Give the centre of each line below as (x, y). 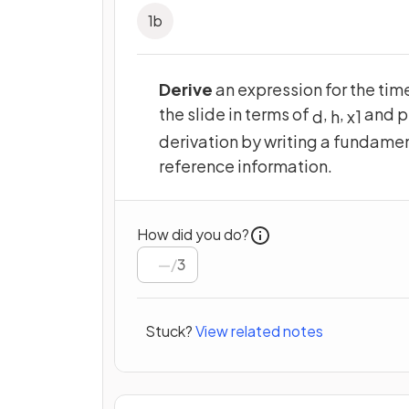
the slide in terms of (236, 114)
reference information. (246, 166)
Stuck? (169, 331)
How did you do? (193, 234)
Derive (187, 89)
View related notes (259, 331)
